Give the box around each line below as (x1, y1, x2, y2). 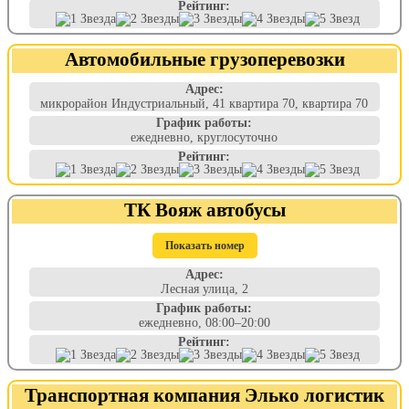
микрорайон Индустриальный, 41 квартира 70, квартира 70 (40, 97, 369, 110)
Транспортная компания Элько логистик (25, 384, 384, 405)
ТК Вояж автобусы (123, 199, 286, 220)
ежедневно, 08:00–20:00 (138, 316, 270, 330)
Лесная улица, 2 (160, 282, 248, 296)
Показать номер (164, 239, 245, 252)
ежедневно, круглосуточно (131, 131, 278, 144)
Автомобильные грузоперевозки (64, 48, 345, 69)
